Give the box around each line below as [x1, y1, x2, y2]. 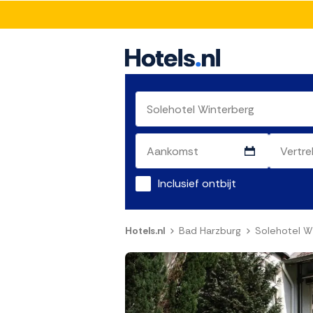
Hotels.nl [125, 224, 165, 238]
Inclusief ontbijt [158, 176, 236, 191]
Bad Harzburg [179, 224, 241, 238]
